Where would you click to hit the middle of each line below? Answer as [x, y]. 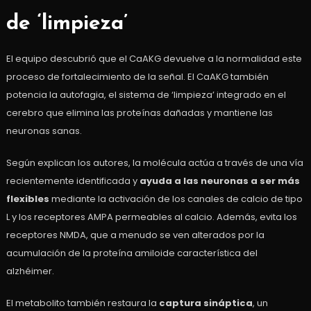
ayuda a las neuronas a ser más [219, 181]
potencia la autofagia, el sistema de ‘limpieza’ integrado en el [146, 95]
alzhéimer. [30, 271]
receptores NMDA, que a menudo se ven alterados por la [135, 235]
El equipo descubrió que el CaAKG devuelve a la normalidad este [154, 59]
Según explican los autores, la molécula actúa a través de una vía [154, 163]
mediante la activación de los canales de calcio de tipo [176, 199]
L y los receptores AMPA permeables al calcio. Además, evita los [151, 217]
